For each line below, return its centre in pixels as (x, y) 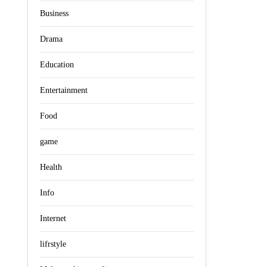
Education (57, 65)
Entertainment (64, 90)
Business (54, 13)
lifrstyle (53, 244)
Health (51, 167)
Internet (53, 218)
